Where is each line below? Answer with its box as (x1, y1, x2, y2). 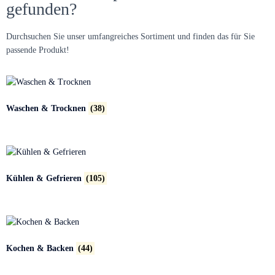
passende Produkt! (6, 45, 69, 55)
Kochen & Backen (6, 243, 76, 253)
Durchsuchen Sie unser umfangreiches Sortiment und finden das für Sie (6, 32, 255, 41)
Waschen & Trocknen (6, 104, 88, 113)
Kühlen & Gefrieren (6, 173, 84, 183)
